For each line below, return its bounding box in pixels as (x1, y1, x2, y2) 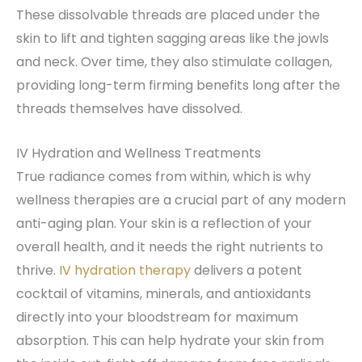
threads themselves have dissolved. (16, 99, 242, 119)
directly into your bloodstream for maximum (16, 307, 298, 326)
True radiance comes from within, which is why (16, 166, 311, 186)
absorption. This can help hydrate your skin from (16, 330, 324, 350)
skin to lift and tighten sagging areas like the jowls (16, 29, 329, 48)
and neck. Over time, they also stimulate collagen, (16, 53, 332, 72)
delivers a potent (191, 260, 302, 280)
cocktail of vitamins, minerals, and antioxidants (16, 284, 311, 303)
